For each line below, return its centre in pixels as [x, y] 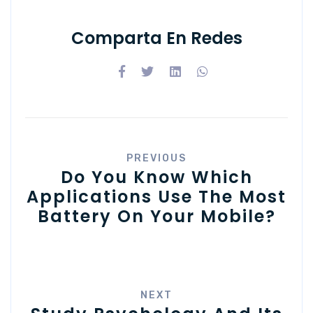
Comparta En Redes [156, 38]
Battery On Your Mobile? [156, 216]
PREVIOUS [156, 158]
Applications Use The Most [156, 196]
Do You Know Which [156, 177]
